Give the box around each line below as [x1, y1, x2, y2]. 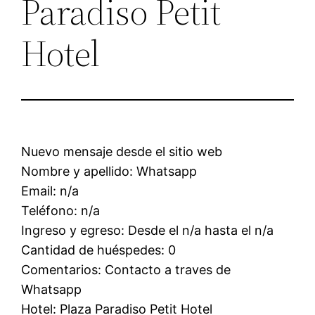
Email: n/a [21, 183, 79, 198]
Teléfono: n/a [21, 202, 101, 218]
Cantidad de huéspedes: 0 [21, 242, 176, 257]
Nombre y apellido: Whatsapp [21, 163, 198, 179]
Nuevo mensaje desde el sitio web [21, 143, 223, 159]
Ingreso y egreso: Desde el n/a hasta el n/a [21, 222, 274, 238]
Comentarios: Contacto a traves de [21, 262, 231, 277]
